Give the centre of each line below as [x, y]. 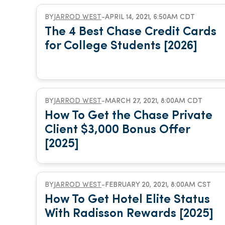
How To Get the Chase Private [129, 116]
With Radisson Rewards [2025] [129, 214]
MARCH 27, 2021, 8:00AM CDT [154, 101]
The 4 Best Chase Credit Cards [131, 32]
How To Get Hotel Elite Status [127, 200]
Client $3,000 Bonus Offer [117, 130]
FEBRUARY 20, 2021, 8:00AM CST [158, 185]
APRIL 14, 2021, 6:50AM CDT [150, 17]
